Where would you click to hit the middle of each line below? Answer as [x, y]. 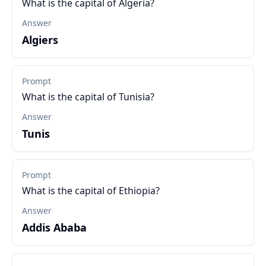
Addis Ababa [54, 227]
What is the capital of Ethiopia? [91, 191]
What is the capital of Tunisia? [88, 97]
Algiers [40, 40]
